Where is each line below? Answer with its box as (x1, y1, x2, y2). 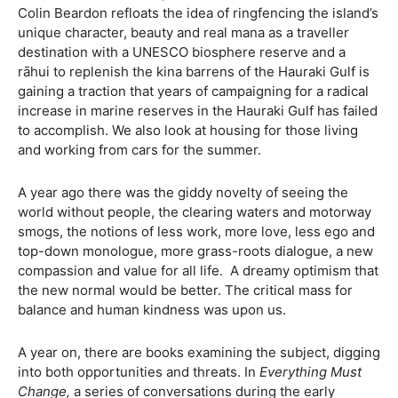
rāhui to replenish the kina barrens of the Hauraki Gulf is (18, 63, 370, 80)
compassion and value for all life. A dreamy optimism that (18, 262, 378, 279)
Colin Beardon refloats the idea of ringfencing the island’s (18, 4, 378, 21)
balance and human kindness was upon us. (18, 301, 286, 318)
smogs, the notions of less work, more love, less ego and (18, 223, 375, 240)
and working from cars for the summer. (18, 141, 261, 158)
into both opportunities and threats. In (18, 363, 259, 380)
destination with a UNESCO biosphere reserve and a (18, 44, 346, 60)
